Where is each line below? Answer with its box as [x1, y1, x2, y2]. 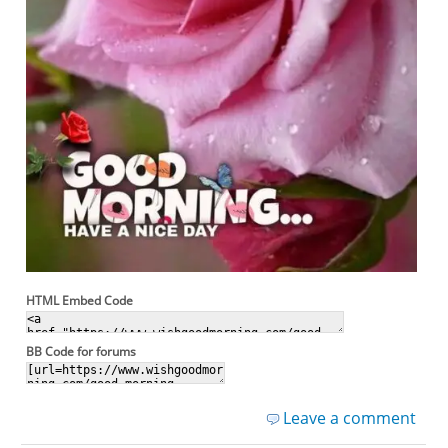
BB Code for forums [26, 343, 137, 361]
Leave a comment [282, 407, 416, 430]
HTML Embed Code [26, 292, 134, 310]
